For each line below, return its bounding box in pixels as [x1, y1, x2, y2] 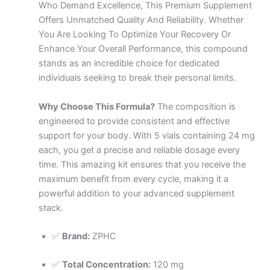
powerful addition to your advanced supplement [38, 187, 234, 199]
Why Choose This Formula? [38, 101, 155, 112]
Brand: [61, 230, 90, 242]
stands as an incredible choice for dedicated [38, 58, 219, 69]
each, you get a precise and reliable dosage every [38, 144, 240, 155]
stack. [38, 202, 63, 213]
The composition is [154, 101, 236, 112]
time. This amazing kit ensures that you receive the [38, 159, 246, 170]
